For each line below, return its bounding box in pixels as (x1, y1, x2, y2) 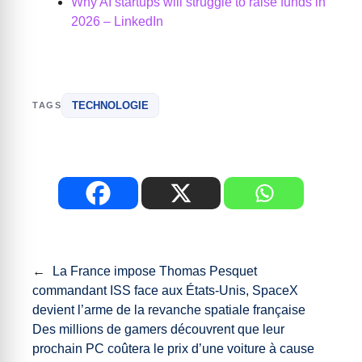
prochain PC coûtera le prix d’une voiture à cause (32, 342, 314, 356)
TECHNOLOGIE (72, 99, 149, 112)
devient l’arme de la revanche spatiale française (32, 303, 305, 317)
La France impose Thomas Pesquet (53, 264, 257, 278)
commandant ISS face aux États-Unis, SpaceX (32, 284, 298, 297)
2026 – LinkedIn (71, 15, 163, 28)
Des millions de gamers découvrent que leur (32, 322, 284, 336)
